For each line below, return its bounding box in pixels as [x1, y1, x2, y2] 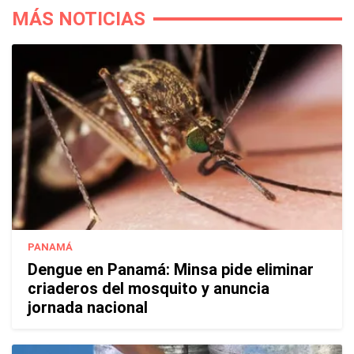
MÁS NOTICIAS [12, 8, 145, 30]
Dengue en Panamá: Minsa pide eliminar [28, 260, 314, 280]
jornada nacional [28, 298, 148, 318]
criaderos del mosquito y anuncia [28, 279, 269, 299]
